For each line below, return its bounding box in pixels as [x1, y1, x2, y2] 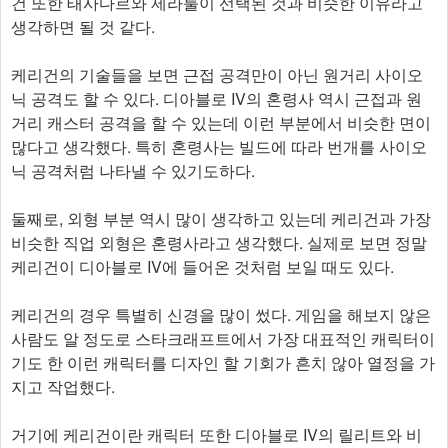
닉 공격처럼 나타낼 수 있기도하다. [11, 158, 255, 182]
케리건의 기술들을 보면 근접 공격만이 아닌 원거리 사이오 [11, 62, 423, 86]
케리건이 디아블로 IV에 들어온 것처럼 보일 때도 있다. [11, 254, 394, 278]
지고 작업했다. [11, 374, 115, 398]
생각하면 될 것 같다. [11, 14, 155, 38]
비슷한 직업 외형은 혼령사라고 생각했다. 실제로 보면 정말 [11, 230, 427, 254]
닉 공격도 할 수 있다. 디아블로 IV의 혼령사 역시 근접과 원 [11, 86, 422, 110]
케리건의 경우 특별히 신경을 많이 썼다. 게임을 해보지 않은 [11, 302, 431, 326]
